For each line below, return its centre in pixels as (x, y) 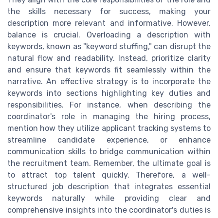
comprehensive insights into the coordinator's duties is (109, 210)
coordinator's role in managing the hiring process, (109, 117)
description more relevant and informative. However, (109, 23)
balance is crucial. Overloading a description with (109, 35)
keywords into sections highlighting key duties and (109, 93)
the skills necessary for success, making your (109, 12)
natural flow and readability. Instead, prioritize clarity (109, 58)
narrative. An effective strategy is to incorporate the (109, 82)
